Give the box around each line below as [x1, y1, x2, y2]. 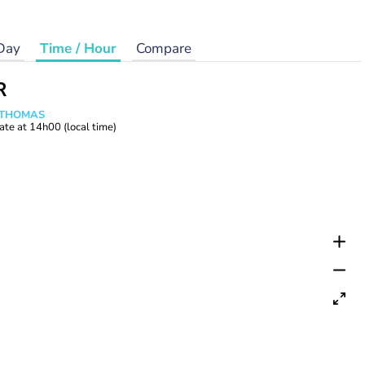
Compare [135, 39, 191, 58]
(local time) [64, 120, 117, 134]
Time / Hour [39, 39, 117, 58]
